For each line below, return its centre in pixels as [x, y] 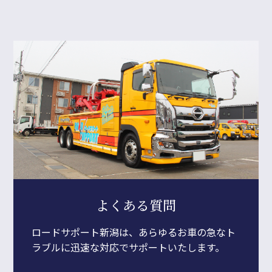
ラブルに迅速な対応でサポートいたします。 [128, 247]
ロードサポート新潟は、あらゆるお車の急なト [134, 232]
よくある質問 [136, 205]
